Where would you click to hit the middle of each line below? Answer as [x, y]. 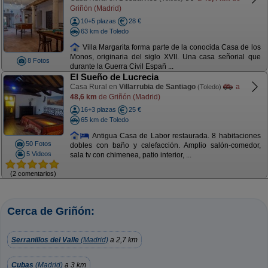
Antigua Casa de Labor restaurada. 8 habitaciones [175, 135]
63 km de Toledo [104, 31]
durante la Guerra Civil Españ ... [121, 67]
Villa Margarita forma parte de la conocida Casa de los [170, 47]
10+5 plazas [98, 21]
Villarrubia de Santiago [157, 87]
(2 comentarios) [33, 173]
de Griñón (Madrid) [128, 97]
